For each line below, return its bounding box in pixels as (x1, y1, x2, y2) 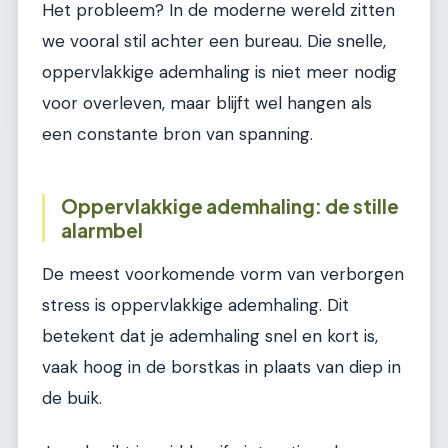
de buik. (42, 387, 102, 410)
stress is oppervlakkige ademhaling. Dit (42, 294, 349, 317)
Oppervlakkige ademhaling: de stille (61, 193, 399, 218)
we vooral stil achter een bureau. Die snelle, (42, 29, 386, 52)
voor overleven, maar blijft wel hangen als (42, 91, 372, 114)
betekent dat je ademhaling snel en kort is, (42, 325, 378, 348)
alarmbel (61, 217, 143, 242)
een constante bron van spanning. (42, 122, 313, 145)
